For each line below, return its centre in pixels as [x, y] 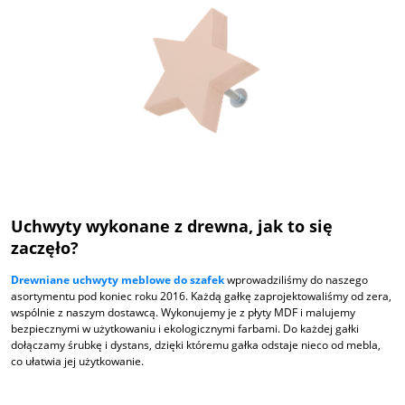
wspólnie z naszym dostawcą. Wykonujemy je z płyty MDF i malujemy [183, 312]
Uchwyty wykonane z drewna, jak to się [172, 226]
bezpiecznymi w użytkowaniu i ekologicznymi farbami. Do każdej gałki [185, 329]
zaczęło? [45, 248]
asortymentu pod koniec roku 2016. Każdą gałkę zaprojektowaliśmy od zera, [201, 296]
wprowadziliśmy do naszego [296, 280]
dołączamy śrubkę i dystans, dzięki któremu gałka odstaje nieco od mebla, [196, 345]
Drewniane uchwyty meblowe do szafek [118, 280]
